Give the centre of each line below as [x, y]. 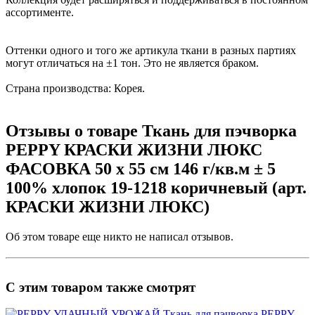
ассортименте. [40, 12]
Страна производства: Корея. [75, 88]
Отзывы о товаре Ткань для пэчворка [151, 130]
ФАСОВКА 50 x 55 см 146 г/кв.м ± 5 [141, 168]
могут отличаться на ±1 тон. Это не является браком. [132, 63]
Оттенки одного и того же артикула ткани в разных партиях [151, 50]
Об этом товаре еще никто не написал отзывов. [120, 236]
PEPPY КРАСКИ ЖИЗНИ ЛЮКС [134, 149]
